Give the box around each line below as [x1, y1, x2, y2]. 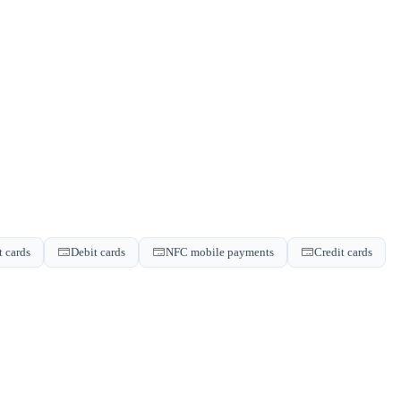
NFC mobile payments [166, 244, 274, 259]
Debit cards [71, 244, 125, 259]
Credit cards [314, 244, 372, 259]
